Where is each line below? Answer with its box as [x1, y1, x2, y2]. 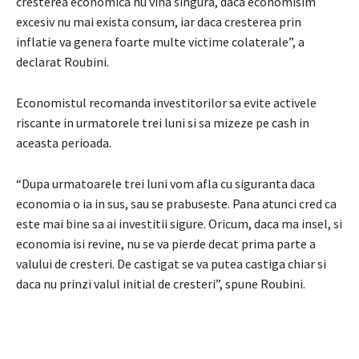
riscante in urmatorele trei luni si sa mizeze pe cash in [16, 114, 309, 131]
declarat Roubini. [16, 53, 109, 70]
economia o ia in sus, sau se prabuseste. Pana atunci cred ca [16, 195, 337, 212]
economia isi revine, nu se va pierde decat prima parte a [16, 235, 316, 252]
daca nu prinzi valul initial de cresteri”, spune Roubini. [16, 275, 305, 292]
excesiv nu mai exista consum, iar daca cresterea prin [16, 13, 301, 30]
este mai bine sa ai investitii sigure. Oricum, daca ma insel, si [16, 215, 342, 232]
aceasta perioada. [16, 134, 111, 151]
